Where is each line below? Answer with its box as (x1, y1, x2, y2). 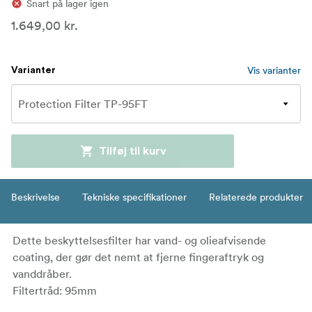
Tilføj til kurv (98, 145, 166, 157)
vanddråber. (13, 266, 72, 281)
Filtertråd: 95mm (13, 283, 97, 297)
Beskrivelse (11, 190, 60, 203)
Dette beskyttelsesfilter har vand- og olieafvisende (13, 233, 266, 247)
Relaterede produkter (209, 190, 303, 203)
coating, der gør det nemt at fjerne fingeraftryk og (13, 249, 264, 264)
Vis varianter (247, 63, 301, 77)
